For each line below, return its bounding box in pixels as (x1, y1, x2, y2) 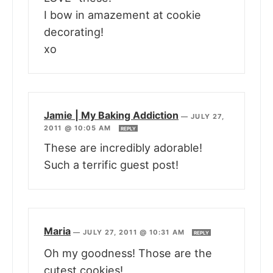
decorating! (44, 26, 104, 39)
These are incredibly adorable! (44, 141, 202, 155)
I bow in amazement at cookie (44, 9, 201, 22)
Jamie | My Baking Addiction (44, 109, 179, 122)
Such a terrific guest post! (44, 158, 179, 172)
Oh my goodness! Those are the (44, 247, 212, 260)
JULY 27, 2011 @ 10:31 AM (83, 228, 187, 237)
